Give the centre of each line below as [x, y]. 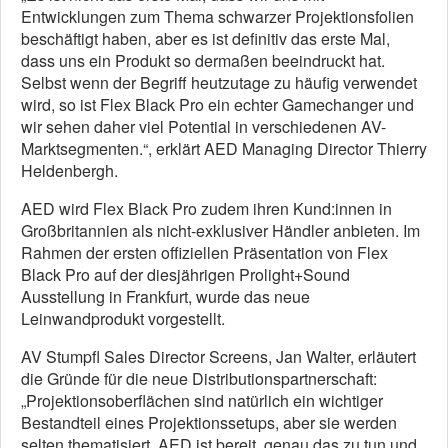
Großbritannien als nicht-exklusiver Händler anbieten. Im [220, 231]
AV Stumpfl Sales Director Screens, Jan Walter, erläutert [218, 357]
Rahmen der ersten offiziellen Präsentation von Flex [204, 253]
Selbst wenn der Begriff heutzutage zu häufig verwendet [219, 83]
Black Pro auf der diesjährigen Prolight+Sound [185, 275]
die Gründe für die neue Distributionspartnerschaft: [199, 379]
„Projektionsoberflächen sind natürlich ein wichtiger [202, 401]
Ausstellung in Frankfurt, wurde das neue [165, 297]
